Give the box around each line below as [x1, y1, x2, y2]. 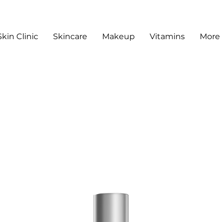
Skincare [53, 32, 88, 41]
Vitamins [150, 32, 185, 41]
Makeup [102, 32, 135, 41]
